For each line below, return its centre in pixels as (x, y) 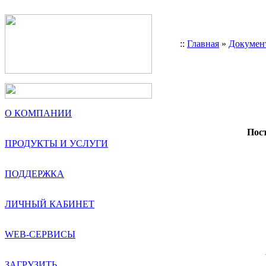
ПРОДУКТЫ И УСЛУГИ (56, 143)
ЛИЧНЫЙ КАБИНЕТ (50, 204)
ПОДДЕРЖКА (34, 174)
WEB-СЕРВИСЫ (40, 234)
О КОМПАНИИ (38, 113)
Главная (203, 44)
